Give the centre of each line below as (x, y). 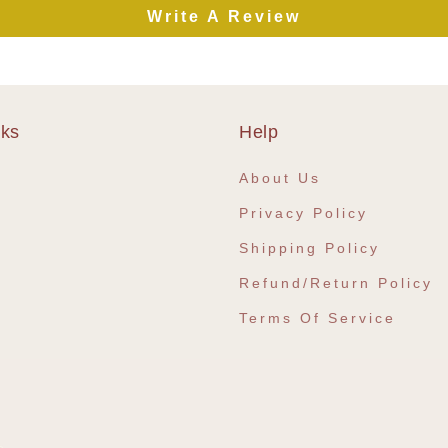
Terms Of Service (317, 317)
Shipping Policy (309, 247)
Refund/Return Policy (336, 282)
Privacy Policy (303, 212)
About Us (280, 177)
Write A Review (224, 16)
